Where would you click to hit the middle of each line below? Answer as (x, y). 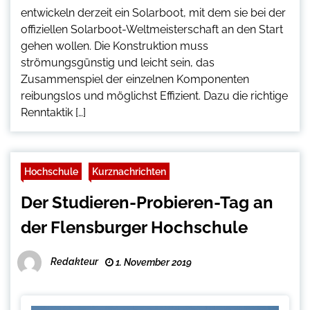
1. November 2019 (153, 263)
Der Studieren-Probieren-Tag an (147, 203)
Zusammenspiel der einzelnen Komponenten (135, 80)
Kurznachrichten (129, 172)
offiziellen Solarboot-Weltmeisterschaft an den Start (152, 30)
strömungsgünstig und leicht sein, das (118, 63)
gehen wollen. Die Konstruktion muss (115, 46)
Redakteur (74, 262)
